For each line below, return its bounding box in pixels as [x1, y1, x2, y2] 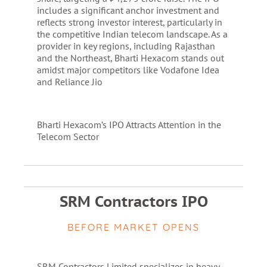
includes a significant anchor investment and [36, 4, 219, 16]
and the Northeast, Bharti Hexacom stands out [36, 52, 224, 64]
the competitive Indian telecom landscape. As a [36, 28, 228, 40]
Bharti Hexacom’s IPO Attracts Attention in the [36, 119, 221, 131]
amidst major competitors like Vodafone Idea [36, 64, 219, 76]
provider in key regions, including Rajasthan [36, 40, 215, 52]
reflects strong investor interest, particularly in [36, 16, 222, 28]
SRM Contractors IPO [59, 192, 208, 211]
